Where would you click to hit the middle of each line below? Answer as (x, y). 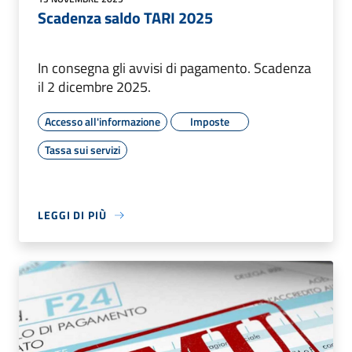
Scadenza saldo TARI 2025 (125, 18)
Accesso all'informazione (103, 122)
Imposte (210, 122)
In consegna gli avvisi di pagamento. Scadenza (174, 68)
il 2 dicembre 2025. (94, 87)
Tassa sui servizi (82, 150)
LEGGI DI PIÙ (72, 215)
